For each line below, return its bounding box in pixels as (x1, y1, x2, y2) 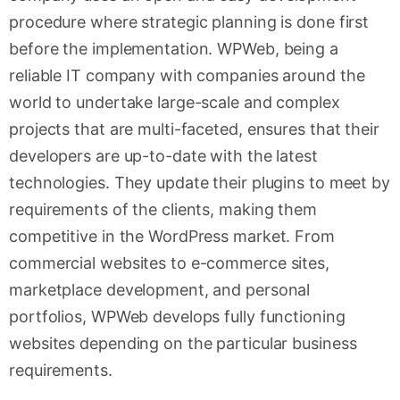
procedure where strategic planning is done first (9, 12, 370, 32)
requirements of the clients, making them (9, 200, 317, 220)
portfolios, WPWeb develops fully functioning (9, 307, 346, 327)
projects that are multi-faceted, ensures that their (9, 120, 379, 139)
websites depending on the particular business (9, 334, 357, 354)
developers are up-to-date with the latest (9, 146, 318, 166)
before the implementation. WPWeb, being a (9, 39, 338, 59)
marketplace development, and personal (9, 280, 311, 300)
